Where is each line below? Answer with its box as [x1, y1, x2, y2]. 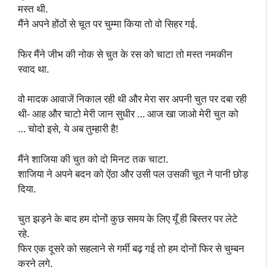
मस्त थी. [18, 2, 48, 15]
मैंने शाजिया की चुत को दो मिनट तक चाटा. [18, 151, 169, 166]
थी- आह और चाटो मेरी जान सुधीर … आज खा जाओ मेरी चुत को [18, 107, 238, 120]
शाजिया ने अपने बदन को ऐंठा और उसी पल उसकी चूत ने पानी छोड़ [18, 166, 248, 181]
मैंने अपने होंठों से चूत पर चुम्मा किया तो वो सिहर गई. [18, 17, 198, 30]
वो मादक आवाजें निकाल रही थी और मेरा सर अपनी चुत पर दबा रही [18, 92, 247, 105]
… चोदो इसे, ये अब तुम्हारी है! [18, 122, 119, 135]
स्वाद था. [18, 61, 49, 76]
